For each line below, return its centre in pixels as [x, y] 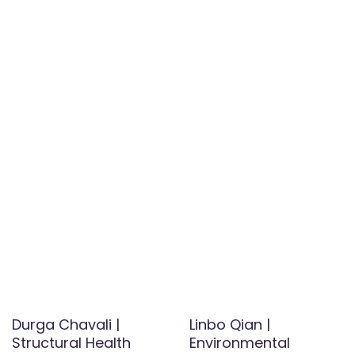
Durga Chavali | [66, 325]
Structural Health [71, 343]
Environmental [240, 343]
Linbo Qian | [230, 325]
